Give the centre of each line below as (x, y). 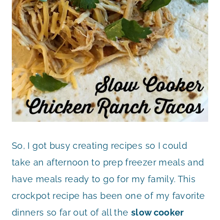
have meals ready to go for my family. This (104, 179)
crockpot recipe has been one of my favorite (109, 195)
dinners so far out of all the (71, 212)
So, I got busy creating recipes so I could (100, 145)
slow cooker (157, 212)
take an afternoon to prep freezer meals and (108, 162)
